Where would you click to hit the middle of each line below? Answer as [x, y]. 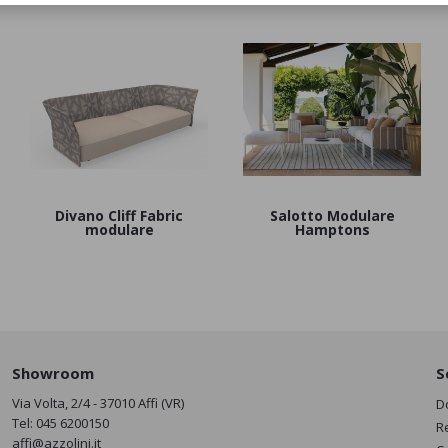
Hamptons [332, 229]
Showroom [52, 372]
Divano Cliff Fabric [119, 215]
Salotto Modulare [332, 215]
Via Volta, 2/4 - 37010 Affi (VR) [97, 402]
